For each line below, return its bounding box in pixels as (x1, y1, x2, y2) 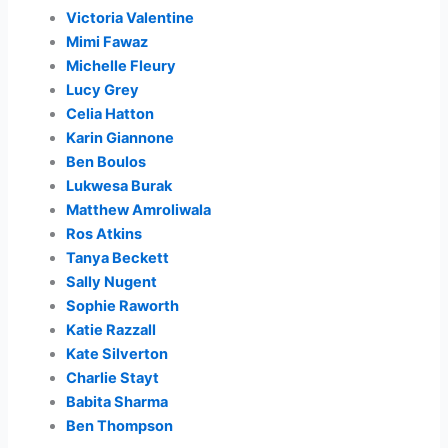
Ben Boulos (66, 152, 147, 171)
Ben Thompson (66, 416, 174, 435)
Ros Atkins (66, 224, 143, 243)
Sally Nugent (66, 272, 158, 291)
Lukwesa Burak (66, 176, 173, 195)
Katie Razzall (66, 320, 157, 339)
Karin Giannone (66, 128, 175, 147)
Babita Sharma (66, 392, 169, 411)
